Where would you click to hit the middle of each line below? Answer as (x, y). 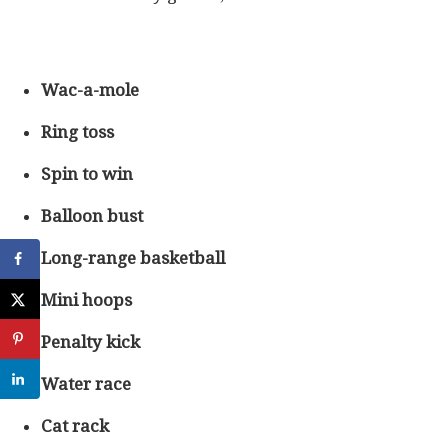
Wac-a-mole (90, 90)
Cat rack (75, 426)
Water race (86, 384)
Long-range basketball (133, 258)
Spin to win (87, 174)
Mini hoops (86, 300)
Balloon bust (92, 216)
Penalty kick (90, 342)
